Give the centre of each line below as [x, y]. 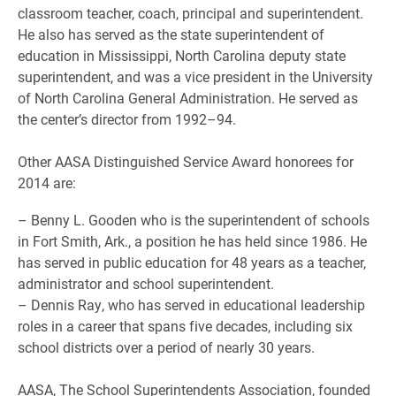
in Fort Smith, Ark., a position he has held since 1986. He [192, 241]
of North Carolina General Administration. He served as [188, 98]
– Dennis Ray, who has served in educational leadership [191, 305]
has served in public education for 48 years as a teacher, [192, 262]
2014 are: [47, 183]
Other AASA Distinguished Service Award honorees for [186, 161]
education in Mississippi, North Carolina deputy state [182, 55]
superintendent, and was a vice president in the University [195, 76]
